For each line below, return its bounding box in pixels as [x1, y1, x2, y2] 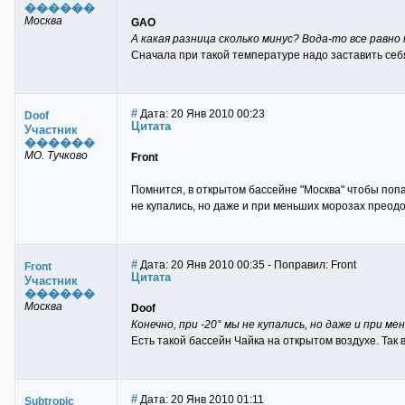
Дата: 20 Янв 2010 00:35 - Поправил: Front [137, 259, 356, 271]
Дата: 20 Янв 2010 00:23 [137, 108, 265, 120]
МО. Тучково [24, 149, 88, 162]
